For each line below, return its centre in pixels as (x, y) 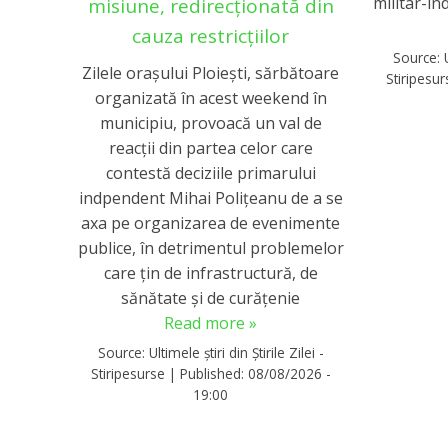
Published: (213, 374)
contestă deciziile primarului (210, 172)
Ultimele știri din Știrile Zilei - (236, 353)
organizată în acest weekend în (210, 97)
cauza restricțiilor (211, 36)
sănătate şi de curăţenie (211, 297)
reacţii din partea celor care (210, 147)
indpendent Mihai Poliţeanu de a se (210, 197)
